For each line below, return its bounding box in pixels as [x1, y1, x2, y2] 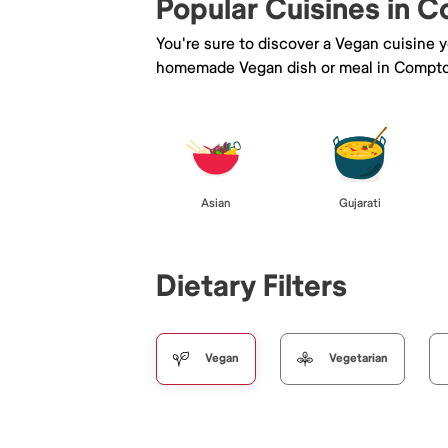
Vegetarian [329, 350, 388, 366]
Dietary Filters [156, 267, 347, 305]
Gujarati [339, 195, 381, 211]
